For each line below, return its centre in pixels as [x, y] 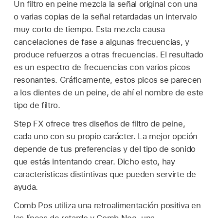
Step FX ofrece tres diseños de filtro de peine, [100, 124]
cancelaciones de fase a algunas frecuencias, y [101, 42]
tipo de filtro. [37, 105]
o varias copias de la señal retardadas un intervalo [105, 17]
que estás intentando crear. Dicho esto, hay [94, 162]
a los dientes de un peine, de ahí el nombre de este [109, 93]
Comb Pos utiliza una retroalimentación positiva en [107, 206]
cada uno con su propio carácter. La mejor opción [106, 136]
